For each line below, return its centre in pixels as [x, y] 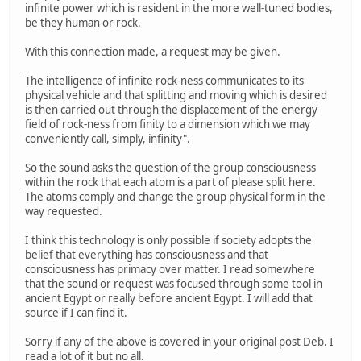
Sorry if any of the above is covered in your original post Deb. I [179, 342]
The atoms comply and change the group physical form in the [175, 197]
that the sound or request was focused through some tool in [174, 284]
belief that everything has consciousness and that [147, 255]
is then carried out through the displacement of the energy [171, 110]
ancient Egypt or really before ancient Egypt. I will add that [169, 299]
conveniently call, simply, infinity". [108, 139]
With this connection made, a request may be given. [153, 52]
